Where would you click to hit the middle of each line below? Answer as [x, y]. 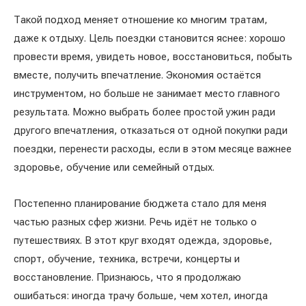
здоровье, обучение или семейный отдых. [115, 167]
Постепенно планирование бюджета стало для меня [140, 203]
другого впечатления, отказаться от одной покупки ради [151, 130]
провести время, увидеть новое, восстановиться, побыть [153, 56]
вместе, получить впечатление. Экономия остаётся [137, 75]
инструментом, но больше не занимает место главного [147, 93]
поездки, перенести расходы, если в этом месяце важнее [153, 149]
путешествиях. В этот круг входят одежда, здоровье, [143, 240]
